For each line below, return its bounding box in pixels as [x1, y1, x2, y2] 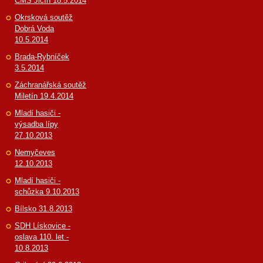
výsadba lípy [15, 119, 58, 129]
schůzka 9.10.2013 [15, 187, 79, 196]
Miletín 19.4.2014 [15, 91, 73, 100]
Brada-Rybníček [15, 52, 69, 61]
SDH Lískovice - [15, 221, 70, 230]
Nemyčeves [15, 147, 55, 157]
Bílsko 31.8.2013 [15, 204, 72, 213]
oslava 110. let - [15, 232, 69, 241]
